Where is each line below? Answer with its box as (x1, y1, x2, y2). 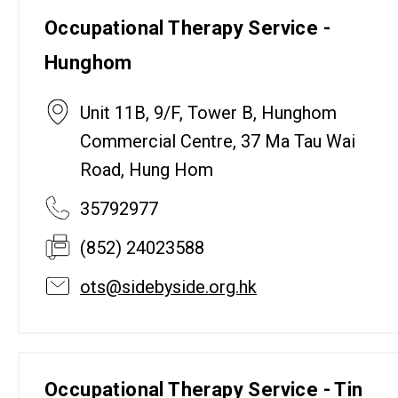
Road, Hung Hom (80, 158, 213, 180)
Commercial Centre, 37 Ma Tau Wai (80, 130, 355, 152)
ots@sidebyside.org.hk (80, 275, 257, 298)
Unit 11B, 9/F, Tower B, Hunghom (80, 101, 337, 123)
